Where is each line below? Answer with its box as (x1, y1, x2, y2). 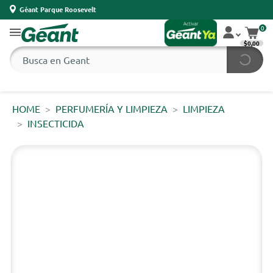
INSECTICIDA (27, 117, 84, 129)
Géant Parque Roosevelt (19, 4, 96, 14)
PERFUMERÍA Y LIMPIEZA (55, 102, 168, 115)
